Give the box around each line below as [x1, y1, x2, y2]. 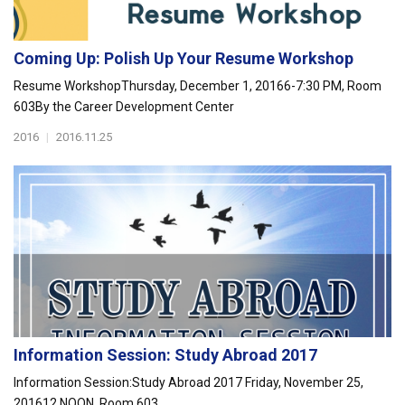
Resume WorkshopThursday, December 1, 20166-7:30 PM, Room [14, 79, 381, 93]
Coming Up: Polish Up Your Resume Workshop [14, 49, 353, 68]
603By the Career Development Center [14, 99, 240, 114]
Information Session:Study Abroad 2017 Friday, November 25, [14, 375, 363, 390]
